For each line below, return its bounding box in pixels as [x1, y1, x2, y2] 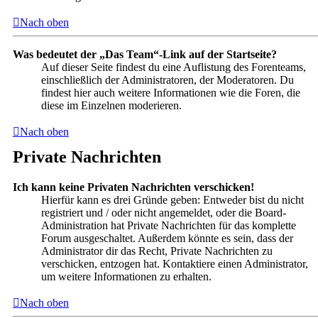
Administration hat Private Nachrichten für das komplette [41, 219, 296, 231]
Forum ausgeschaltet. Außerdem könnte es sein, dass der [41, 231, 293, 244]
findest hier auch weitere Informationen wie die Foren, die [41, 86, 300, 99]
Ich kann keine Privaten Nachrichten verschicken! [13, 180, 254, 193]
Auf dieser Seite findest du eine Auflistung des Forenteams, [41, 60, 306, 73]
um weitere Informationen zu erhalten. [41, 270, 212, 283]
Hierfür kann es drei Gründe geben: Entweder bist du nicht [41, 193, 304, 206]
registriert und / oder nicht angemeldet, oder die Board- [41, 206, 286, 219]
